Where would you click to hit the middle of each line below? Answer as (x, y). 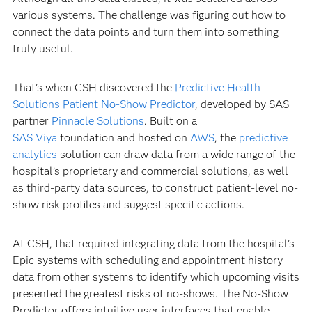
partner (32, 121)
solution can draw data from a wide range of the (176, 155)
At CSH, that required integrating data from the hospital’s (153, 244)
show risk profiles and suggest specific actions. (128, 205)
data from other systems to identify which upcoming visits (156, 277)
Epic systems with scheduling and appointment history (147, 260)
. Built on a (170, 121)
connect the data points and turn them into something (145, 32)
